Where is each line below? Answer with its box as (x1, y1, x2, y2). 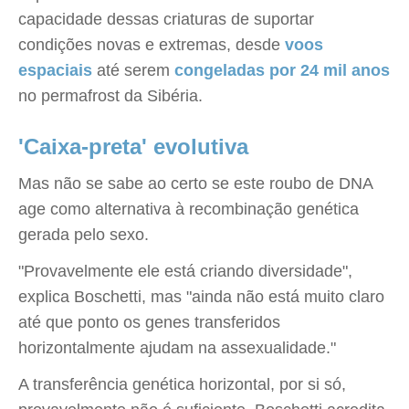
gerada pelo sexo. (18, 225, 149, 244)
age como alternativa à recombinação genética (18, 200, 359, 218)
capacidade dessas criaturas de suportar (18, 10, 314, 28)
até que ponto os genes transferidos (18, 313, 280, 331)
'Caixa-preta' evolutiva (18, 134, 248, 159)
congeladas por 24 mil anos (174, 61, 390, 79)
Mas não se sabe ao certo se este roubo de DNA (18, 174, 372, 193)
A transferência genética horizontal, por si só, (18, 375, 346, 393)
